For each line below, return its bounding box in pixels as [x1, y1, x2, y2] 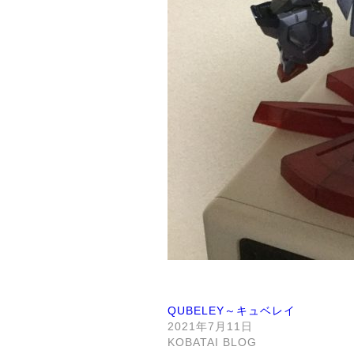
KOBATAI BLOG [168, 336, 257, 348]
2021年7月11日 [168, 320, 253, 333]
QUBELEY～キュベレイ [168, 304, 296, 317]
